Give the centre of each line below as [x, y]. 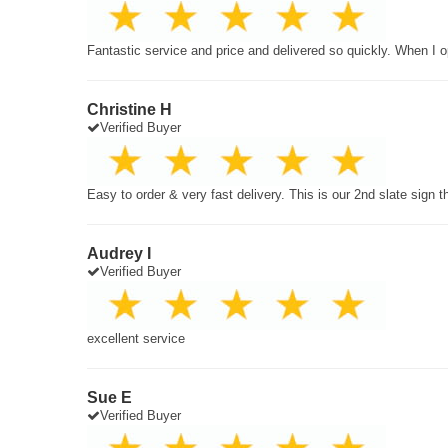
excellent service [136, 338]
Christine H [129, 109]
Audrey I [119, 253]
